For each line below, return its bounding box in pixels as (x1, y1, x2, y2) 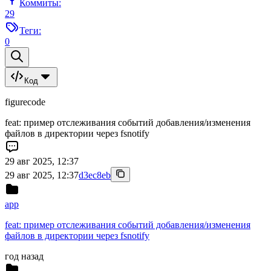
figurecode (5, 97, 45, 108)
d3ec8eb (79, 170, 111, 181)
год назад (5, 251, 44, 262)
